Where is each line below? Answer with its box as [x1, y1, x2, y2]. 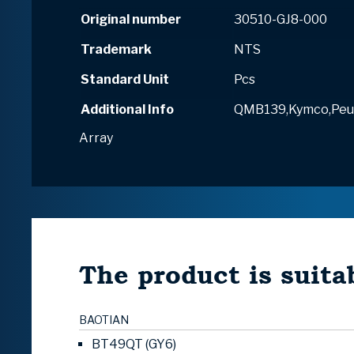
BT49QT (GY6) [92, 337, 176, 352]
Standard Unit [81, 72, 169, 88]
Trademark [81, 42, 152, 58]
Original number [81, 12, 181, 28]
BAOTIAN [79, 313, 129, 327]
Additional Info [81, 102, 174, 118]
